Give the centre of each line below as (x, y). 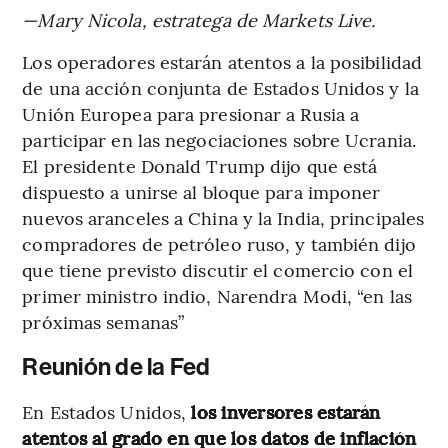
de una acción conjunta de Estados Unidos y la (220, 87)
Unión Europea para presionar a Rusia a (191, 113)
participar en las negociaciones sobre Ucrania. (219, 139)
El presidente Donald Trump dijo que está (200, 165)
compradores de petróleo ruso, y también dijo (219, 243)
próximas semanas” (103, 321)
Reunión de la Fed (116, 366)
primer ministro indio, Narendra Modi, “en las (217, 295)
